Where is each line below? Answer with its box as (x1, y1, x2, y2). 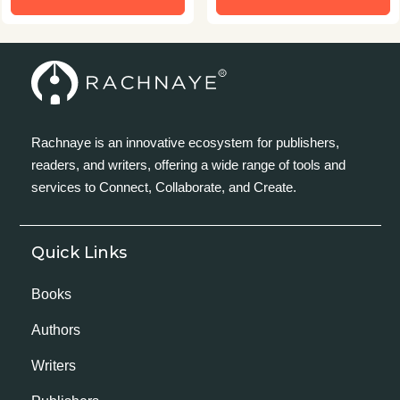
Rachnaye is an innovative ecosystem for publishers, (31, 135, 339, 150)
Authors (31, 322, 80, 337)
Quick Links (31, 243, 127, 262)
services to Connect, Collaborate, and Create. (31, 179, 296, 195)
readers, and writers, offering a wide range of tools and (31, 157, 346, 172)
